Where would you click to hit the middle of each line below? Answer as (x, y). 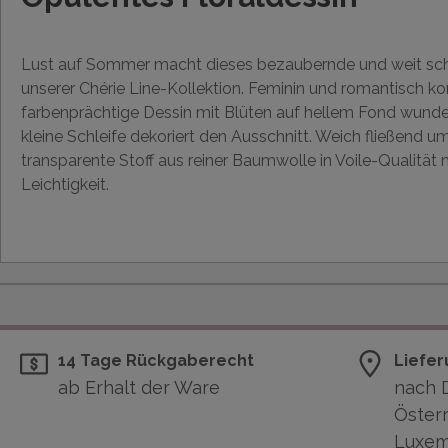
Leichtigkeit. (65, 184)
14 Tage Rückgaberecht (156, 360)
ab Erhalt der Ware (139, 388)
